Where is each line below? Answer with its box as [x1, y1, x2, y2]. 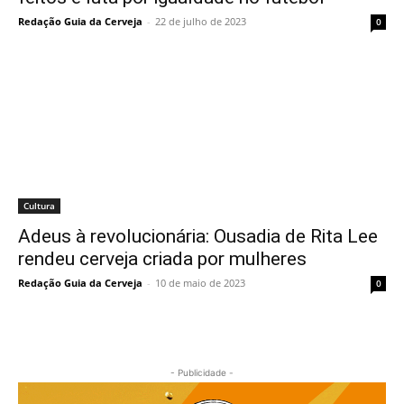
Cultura [23, 199, 55, 212]
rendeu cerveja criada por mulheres [18, 248, 307, 270]
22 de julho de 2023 [155, 14, 246, 28]
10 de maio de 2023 [155, 276, 245, 289]
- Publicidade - [170, 367, 234, 378]
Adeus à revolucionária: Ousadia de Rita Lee [18, 225, 378, 247]
